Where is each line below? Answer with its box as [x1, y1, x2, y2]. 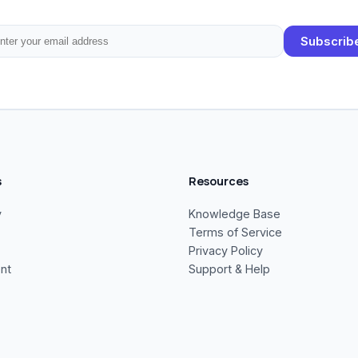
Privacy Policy [189, 244, 263, 257]
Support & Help [189, 262, 270, 276]
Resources [189, 173, 249, 189]
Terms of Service [189, 225, 282, 239]
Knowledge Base [189, 207, 280, 221]
